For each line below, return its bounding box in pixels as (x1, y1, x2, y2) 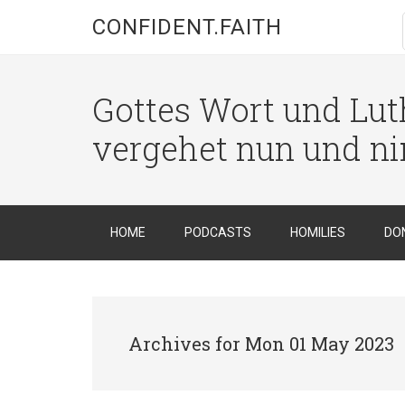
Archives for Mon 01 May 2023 (128, 332, 394, 355)
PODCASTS (184, 225, 251, 240)
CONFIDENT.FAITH (92, 14, 282, 40)
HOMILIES (290, 225, 345, 240)
